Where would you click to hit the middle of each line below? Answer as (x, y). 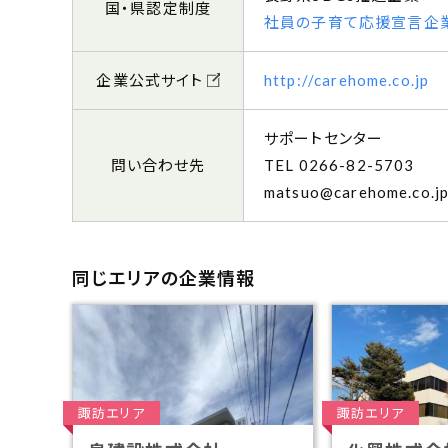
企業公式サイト (150, 80)
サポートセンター (324, 138)
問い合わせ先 (158, 165)
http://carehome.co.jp (347, 80)
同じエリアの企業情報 (164, 278)
